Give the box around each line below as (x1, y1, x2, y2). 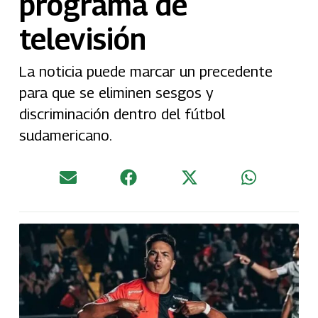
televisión (18, 21, 146, 56)
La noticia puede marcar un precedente (18, 62, 273, 80)
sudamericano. (18, 126, 112, 144)
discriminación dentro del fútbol (18, 104, 225, 123)
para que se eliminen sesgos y (18, 83, 214, 102)
